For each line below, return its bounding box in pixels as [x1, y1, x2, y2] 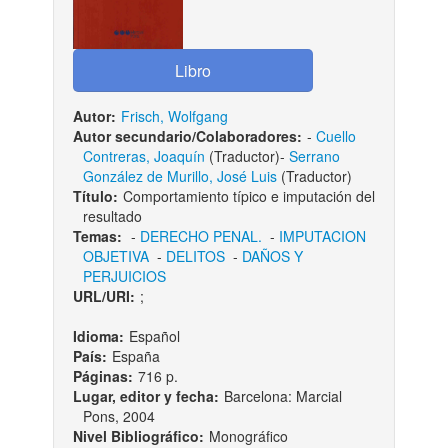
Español [128, 326, 180, 347]
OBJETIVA [82, 246, 149, 267]
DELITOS [165, 246, 225, 267]
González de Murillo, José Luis [82, 166, 277, 187]
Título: [72, 186, 118, 207]
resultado [82, 206, 142, 227]
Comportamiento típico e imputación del [122, 186, 375, 207]
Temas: [72, 226, 122, 247]
